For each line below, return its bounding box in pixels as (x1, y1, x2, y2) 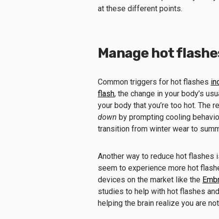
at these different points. (98, 3, 182, 13)
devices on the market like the (98, 175, 202, 184)
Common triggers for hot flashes (98, 77, 211, 87)
